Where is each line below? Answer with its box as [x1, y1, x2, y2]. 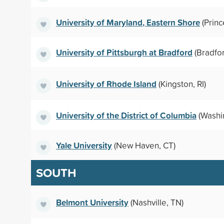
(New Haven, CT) [112, 139, 175, 151]
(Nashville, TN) [128, 196, 183, 208]
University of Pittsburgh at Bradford [56, 45, 192, 58]
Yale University [56, 138, 112, 151]
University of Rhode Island [56, 77, 156, 90]
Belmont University [56, 195, 128, 208]
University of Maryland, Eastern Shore [56, 15, 200, 28]
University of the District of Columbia [56, 108, 196, 121]
